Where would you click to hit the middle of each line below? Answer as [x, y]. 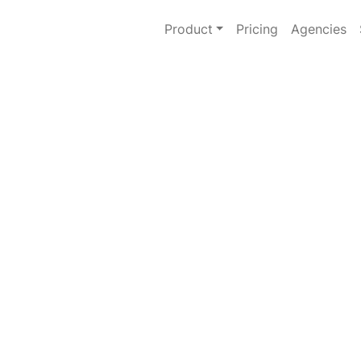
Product [188, 29]
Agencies [319, 29]
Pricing [257, 29]
